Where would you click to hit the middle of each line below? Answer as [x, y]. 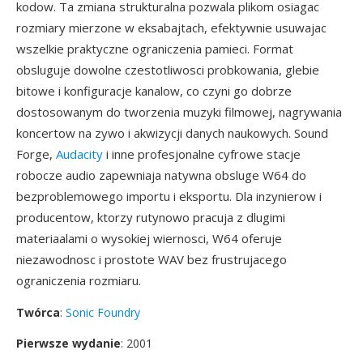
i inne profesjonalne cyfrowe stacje [202, 154]
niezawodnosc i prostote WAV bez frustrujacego [152, 259]
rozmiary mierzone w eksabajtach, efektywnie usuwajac [171, 28]
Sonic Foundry [103, 312]
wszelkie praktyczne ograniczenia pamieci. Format [155, 49]
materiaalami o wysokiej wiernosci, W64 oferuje [149, 238]
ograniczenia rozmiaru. [79, 280]
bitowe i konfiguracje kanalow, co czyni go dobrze [154, 91]
